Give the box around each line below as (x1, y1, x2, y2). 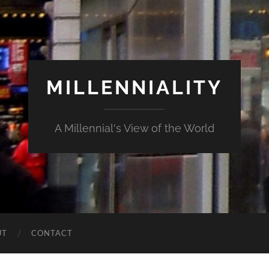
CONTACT (31, 228, 73, 238)
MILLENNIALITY (46, 76, 223, 98)
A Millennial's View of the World (55, 122, 214, 134)
